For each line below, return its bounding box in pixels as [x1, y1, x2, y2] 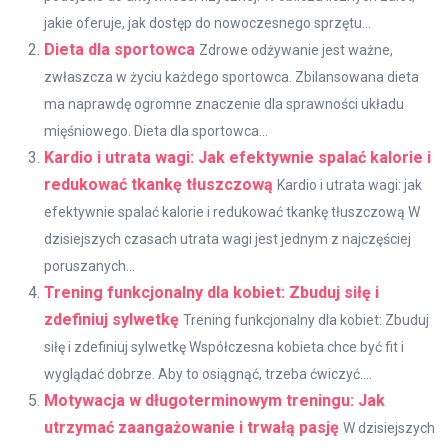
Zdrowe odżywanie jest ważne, [199, 42, 393, 59]
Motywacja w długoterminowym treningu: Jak [44, 391, 385, 411]
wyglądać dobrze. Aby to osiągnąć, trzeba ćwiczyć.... [44, 366, 372, 383]
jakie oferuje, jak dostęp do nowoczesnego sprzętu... [44, 15, 371, 32]
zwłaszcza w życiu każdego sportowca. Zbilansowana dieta [44, 69, 419, 86]
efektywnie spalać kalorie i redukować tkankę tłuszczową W [44, 204, 420, 221]
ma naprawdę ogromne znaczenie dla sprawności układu [44, 96, 404, 113]
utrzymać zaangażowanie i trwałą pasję [44, 418, 339, 438]
